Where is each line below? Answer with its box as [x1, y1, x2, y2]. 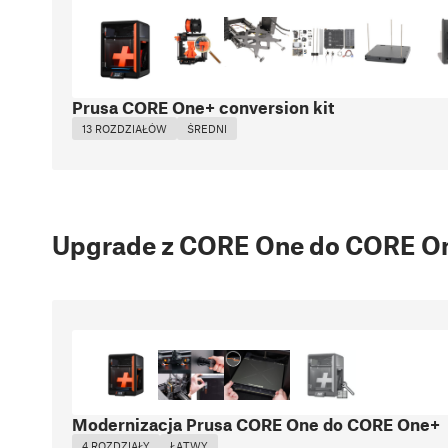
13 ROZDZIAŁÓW [82, 122, 167, 136]
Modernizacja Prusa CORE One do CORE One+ [72, 413, 440, 434]
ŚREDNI [187, 122, 227, 136]
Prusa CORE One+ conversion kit [72, 97, 334, 118]
